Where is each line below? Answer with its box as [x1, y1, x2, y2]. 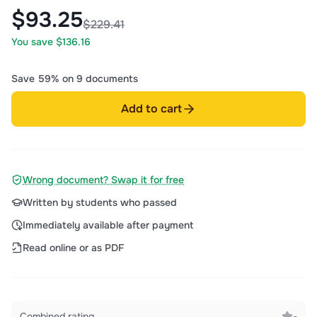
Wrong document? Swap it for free [23, 173, 184, 186]
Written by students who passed [23, 196, 177, 209]
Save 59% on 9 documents [11, 72, 138, 85]
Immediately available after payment [23, 219, 193, 231]
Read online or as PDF [23, 241, 124, 254]
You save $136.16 [11, 35, 91, 48]
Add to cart [121, 101, 182, 116]
